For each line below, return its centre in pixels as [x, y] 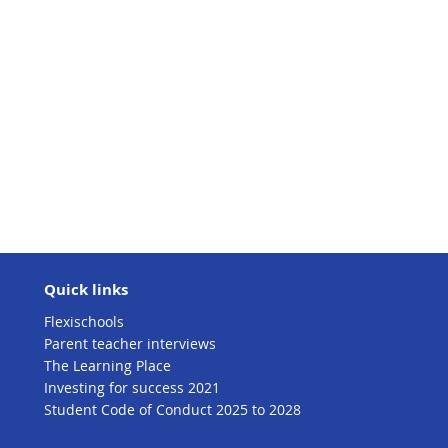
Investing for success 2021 [132, 387]
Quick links [86, 289]
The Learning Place [107, 365]
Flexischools [84, 321]
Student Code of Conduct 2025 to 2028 [172, 409]
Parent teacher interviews [130, 343]
